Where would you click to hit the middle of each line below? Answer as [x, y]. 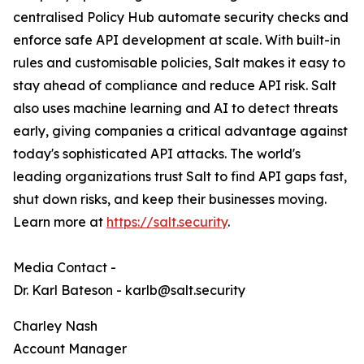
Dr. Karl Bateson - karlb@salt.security [129, 290]
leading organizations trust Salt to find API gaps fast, [180, 176]
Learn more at [60, 222]
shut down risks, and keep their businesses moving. [170, 199]
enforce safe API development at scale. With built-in [177, 40]
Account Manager [70, 349]
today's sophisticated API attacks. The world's [157, 154]
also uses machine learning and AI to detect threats [175, 108]
